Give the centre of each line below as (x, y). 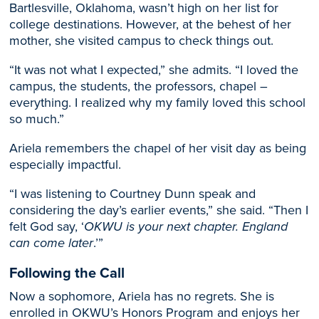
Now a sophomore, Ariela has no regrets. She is (142, 296)
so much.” (37, 119)
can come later (52, 243)
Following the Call (67, 273)
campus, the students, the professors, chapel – (139, 86)
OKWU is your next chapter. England (186, 226)
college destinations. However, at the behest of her (151, 24)
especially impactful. (66, 164)
